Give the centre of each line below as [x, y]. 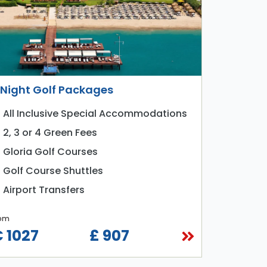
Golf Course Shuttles [53, 171]
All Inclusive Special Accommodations [95, 114]
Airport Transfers [44, 190]
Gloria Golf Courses [50, 152]
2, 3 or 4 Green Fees [50, 133]
